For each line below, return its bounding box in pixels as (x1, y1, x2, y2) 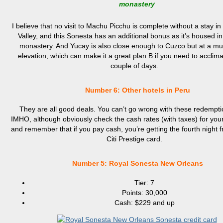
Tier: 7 (134, 178, 154, 187)
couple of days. (111, 62, 158, 70)
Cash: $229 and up (114, 198, 175, 207)
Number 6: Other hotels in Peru (79, 86, 190, 94)
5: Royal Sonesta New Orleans (100, 159, 203, 168)
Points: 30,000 (121, 188, 167, 197)
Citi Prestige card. (107, 135, 162, 143)
